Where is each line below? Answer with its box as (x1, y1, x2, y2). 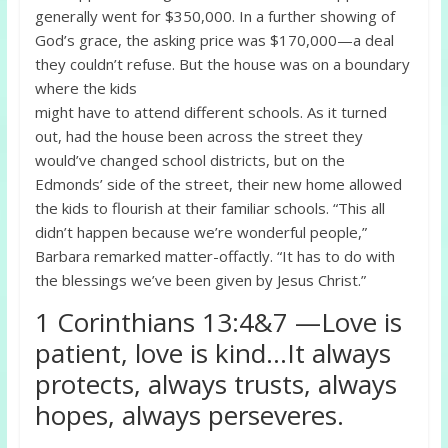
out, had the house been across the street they (34, 126, 363, 147)
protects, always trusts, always (34, 366, 397, 403)
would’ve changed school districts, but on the (34, 150, 345, 171)
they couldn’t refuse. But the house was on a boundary (34, 54, 410, 75)
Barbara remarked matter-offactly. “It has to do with (34, 246, 395, 267)
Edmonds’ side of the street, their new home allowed (34, 174, 402, 195)
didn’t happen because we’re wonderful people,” (34, 222, 367, 243)
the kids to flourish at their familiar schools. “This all (34, 198, 385, 219)
